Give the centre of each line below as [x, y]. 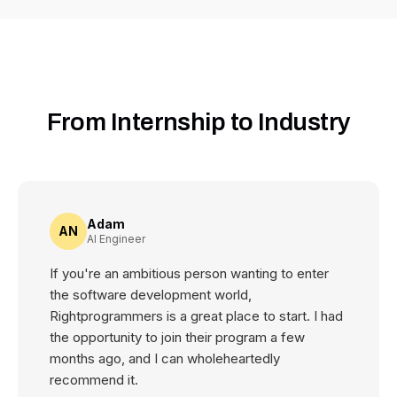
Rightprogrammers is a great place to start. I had [196, 316]
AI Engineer [116, 239]
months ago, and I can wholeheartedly [165, 358]
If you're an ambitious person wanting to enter [189, 273]
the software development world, [151, 295]
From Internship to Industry [198, 122]
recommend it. [94, 380]
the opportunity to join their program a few [177, 337]
